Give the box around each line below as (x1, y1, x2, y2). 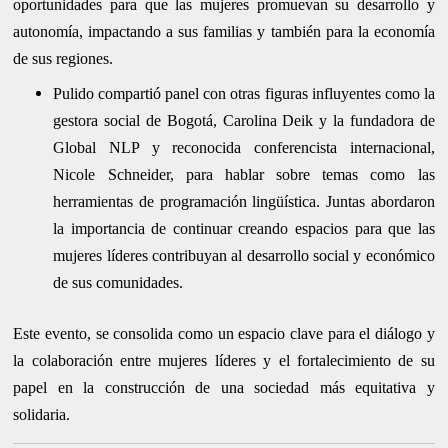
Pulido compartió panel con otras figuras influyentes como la (53, 84, 435, 102)
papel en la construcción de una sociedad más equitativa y (13, 378, 435, 396)
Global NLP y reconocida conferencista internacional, (53, 138, 435, 156)
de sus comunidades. (53, 273, 184, 291)
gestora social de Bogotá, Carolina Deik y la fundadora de (53, 111, 435, 129)
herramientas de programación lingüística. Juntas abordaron (53, 192, 435, 210)
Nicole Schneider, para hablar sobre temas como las (53, 165, 435, 183)
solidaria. (13, 405, 71, 423)
